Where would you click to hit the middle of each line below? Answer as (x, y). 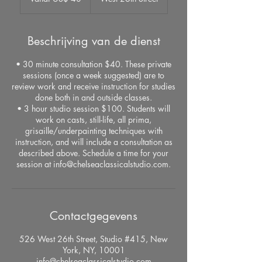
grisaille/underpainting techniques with (94, 131)
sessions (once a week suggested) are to (94, 75)
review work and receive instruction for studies (94, 86)
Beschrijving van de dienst (94, 41)
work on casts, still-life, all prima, (94, 120)
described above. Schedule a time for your (94, 153)
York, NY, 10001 (94, 250)
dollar (27, 6)
